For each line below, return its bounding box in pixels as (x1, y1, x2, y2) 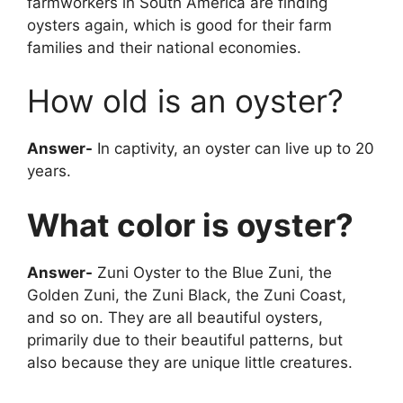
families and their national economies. (27, 38, 301, 57)
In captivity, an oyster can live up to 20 (93, 139, 374, 158)
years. (27, 162, 71, 181)
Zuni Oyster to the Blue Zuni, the (93, 263, 332, 282)
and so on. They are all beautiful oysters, (27, 308, 323, 327)
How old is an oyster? (27, 82, 344, 121)
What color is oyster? (27, 205, 354, 244)
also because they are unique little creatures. (27, 353, 353, 372)
